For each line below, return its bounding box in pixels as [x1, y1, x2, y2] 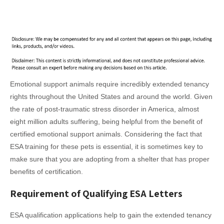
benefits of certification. [10, 167, 83, 176]
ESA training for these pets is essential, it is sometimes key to [10, 142, 203, 151]
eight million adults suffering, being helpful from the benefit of [10, 117, 202, 126]
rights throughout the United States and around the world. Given [10, 92, 212, 101]
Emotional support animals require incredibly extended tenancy [10, 80, 209, 88]
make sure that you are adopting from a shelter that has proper [10, 155, 209, 163]
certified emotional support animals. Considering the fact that [10, 130, 202, 138]
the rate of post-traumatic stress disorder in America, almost [10, 105, 199, 113]
